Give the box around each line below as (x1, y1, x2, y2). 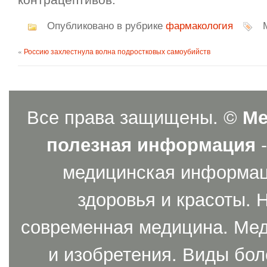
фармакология (166, 20, 233, 32)
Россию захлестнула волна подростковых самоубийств (24, 46, 210, 56)
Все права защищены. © (27, 103, 243, 129)
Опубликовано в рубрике (44, 20, 166, 32)
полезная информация (46, 131, 256, 157)
